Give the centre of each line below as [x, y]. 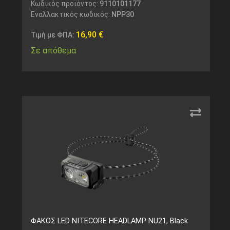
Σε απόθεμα [53, 51]
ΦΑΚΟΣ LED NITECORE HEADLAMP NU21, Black [109, 221]
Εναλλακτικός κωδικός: [71, 14]
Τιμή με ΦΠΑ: [53, 35]
